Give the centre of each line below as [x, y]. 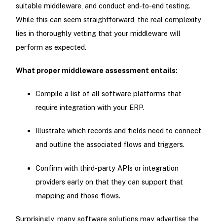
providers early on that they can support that [109, 182]
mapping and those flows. [78, 195]
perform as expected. [51, 47]
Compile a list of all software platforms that [108, 94]
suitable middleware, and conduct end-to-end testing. [103, 5]
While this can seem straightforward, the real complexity [108, 19]
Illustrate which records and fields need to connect [118, 131]
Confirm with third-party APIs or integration [107, 168]
